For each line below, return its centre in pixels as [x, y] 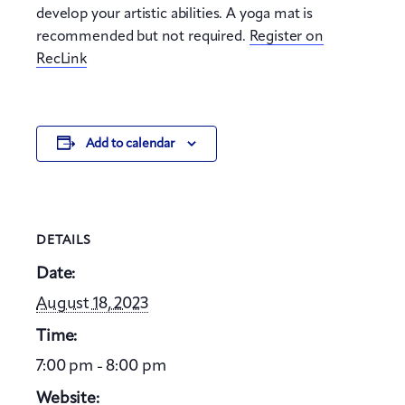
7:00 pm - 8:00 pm [101, 366]
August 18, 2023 [92, 304]
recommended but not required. [143, 37]
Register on [286, 37]
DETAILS [64, 241]
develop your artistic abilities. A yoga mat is [175, 14]
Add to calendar [130, 143]
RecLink [61, 59]
